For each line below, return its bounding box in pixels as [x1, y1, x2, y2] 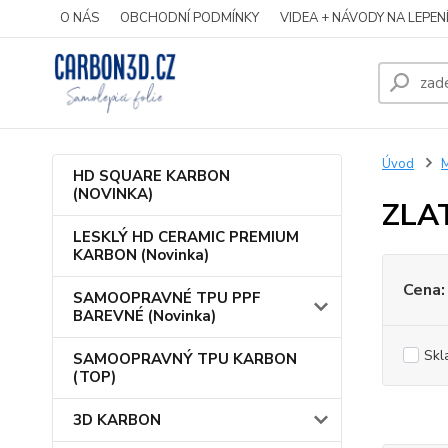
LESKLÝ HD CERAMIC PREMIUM [73, 227, 299, 247]
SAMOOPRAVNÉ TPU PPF [73, 288, 261, 308]
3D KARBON [73, 410, 161, 430]
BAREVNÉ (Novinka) [73, 306, 216, 326]
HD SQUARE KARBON [73, 166, 230, 186]
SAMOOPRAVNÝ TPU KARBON [73, 349, 297, 369]
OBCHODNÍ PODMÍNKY [120, 9, 259, 27]
